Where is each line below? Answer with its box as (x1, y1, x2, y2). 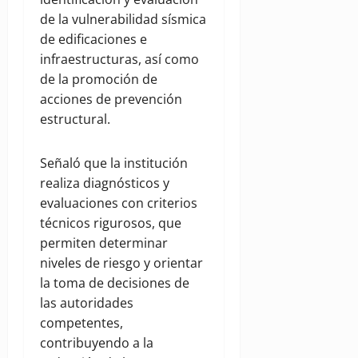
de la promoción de (40, 70, 157, 89)
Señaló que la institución (40, 154, 188, 173)
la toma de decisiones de (40, 274, 189, 292)
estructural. (40, 110, 110, 129)
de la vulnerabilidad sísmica (40, 10, 206, 29)
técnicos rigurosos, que (40, 214, 181, 233)
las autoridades (40, 294, 133, 312)
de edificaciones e (40, 30, 147, 49)
